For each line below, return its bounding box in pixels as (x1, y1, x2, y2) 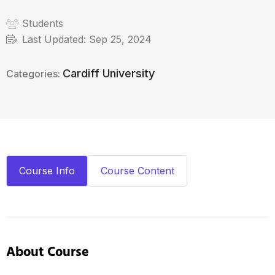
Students (22, 17, 63, 29)
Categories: (6, 68, 63, 80)
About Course (6, 242, 89, 263)
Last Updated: (22, 33, 86, 45)
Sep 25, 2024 (86, 33, 152, 45)
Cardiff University (63, 67, 155, 80)
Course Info (19, 165, 75, 177)
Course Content (101, 165, 174, 177)
